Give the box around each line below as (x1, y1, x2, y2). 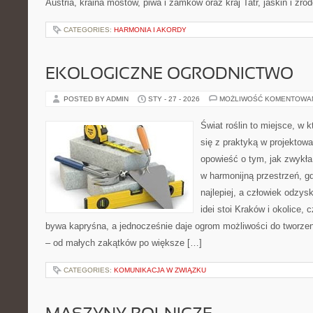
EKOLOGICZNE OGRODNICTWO (45, 67, 293, 82)
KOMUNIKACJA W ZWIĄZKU (114, 266, 206, 274)
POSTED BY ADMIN (64, 95, 131, 103)
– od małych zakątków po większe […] (45, 238, 202, 248)
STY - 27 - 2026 (148, 95, 200, 103)
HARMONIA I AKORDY (114, 26, 187, 34)
